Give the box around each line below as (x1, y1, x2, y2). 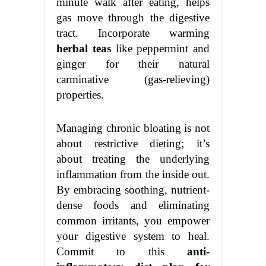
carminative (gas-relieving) (56, 73, 210, 86)
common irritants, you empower (56, 214, 210, 227)
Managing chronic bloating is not (56, 122, 210, 135)
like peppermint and (110, 42, 210, 55)
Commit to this (56, 245, 187, 258)
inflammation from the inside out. (56, 168, 210, 181)
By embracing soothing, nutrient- (56, 183, 210, 197)
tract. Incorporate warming (56, 27, 210, 40)
